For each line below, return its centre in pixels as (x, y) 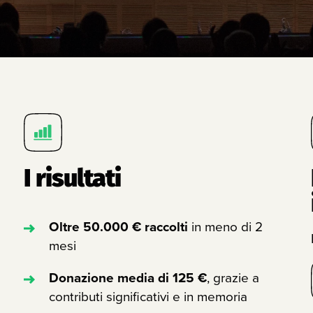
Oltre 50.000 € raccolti (121, 226)
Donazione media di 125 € (128, 277)
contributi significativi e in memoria (148, 297)
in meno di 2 (227, 227)
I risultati (73, 178)
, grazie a (233, 278)
